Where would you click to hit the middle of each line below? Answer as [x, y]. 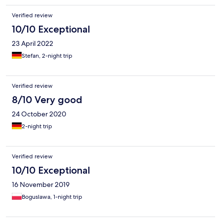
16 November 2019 [41, 185]
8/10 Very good [47, 100]
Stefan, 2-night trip [47, 56]
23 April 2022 [33, 44]
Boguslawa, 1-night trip [52, 197]
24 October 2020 [39, 114]
